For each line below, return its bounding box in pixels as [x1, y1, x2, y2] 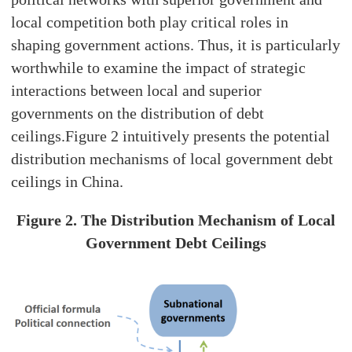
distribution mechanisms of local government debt [11, 150, 334, 168]
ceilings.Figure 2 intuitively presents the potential [11, 127, 331, 145]
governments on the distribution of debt [11, 104, 265, 123]
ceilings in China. [11, 173, 124, 191]
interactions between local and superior [11, 82, 262, 100]
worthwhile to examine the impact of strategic [11, 59, 306, 77]
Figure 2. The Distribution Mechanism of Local [16, 211, 335, 229]
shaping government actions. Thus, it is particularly [11, 36, 341, 54]
